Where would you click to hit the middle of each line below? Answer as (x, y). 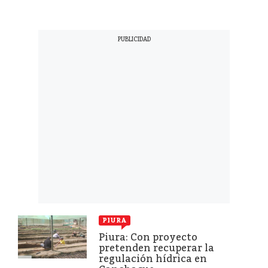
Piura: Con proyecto (148, 237)
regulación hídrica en (153, 258)
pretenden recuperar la (156, 248)
